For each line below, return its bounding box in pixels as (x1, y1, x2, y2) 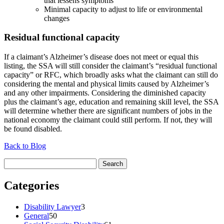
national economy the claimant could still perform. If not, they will (4, 115, 212, 124)
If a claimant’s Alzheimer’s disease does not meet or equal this (4, 52, 198, 61)
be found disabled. (4, 124, 62, 133)
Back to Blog (4, 141, 46, 150)
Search (3, 158, 25, 167)
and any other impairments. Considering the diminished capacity (4, 88, 206, 97)
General (24, 211, 49, 220)
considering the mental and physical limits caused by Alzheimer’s (4, 79, 209, 88)
